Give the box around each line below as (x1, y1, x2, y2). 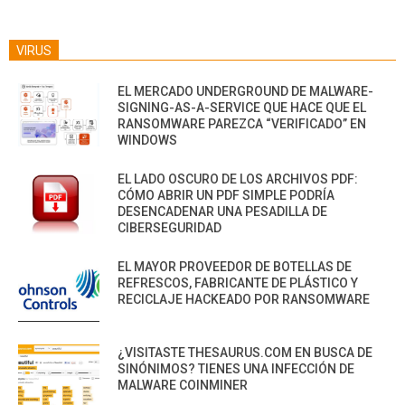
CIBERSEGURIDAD (118, 221, 221, 236)
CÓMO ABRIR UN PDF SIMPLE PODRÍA (118, 188, 334, 203)
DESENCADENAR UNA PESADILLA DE (118, 204, 327, 220)
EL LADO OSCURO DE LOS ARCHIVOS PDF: (118, 172, 358, 187)
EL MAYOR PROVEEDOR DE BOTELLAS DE (118, 259, 352, 275)
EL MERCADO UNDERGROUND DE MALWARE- (118, 84, 373, 99)
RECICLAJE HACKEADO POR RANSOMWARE (118, 292, 370, 307)
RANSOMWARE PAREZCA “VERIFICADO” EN (118, 117, 366, 132)
